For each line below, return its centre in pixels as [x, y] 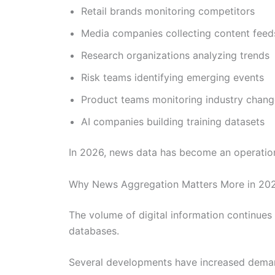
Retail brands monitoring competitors [168, 11]
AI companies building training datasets [173, 121]
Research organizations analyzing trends [175, 55]
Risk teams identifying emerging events [172, 77]
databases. [94, 230]
